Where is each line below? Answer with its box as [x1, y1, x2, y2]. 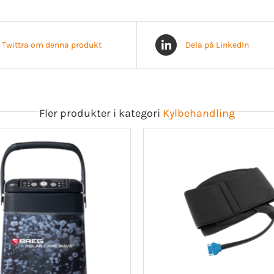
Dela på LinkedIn [185, 39, 249, 50]
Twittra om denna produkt [2, 39, 102, 50]
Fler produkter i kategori [39, 106, 163, 120]
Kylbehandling [163, 106, 235, 120]
